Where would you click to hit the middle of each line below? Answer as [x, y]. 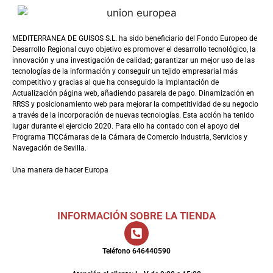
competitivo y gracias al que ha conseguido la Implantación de [115, 82]
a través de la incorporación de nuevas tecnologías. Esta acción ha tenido [133, 115]
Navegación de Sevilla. [49, 148]
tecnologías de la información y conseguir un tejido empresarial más [125, 71]
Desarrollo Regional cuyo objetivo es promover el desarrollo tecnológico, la [134, 49]
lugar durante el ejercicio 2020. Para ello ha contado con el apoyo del [126, 126]
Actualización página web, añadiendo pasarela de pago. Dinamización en [133, 93]
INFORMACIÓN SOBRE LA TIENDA [136, 216]
